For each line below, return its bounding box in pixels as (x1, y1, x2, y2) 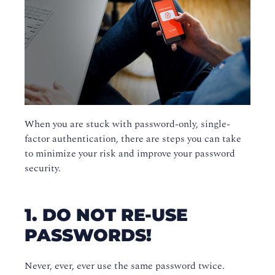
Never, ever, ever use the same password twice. (25, 258, 225, 274)
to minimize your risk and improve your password (25, 146, 235, 161)
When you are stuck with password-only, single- (25, 117, 230, 132)
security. (25, 161, 61, 176)
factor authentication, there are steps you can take (25, 131, 241, 147)
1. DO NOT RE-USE (25, 204, 188, 226)
